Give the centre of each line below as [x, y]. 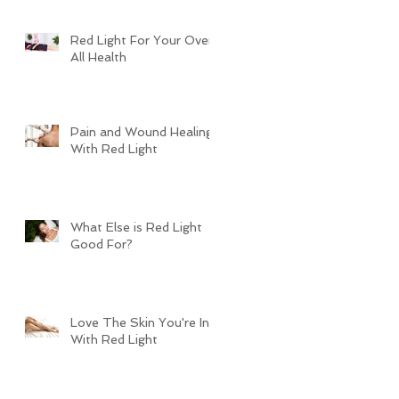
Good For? [102, 244]
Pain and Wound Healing [142, 132]
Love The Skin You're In [140, 322]
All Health [98, 57]
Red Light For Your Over [142, 40]
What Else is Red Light [136, 227]
